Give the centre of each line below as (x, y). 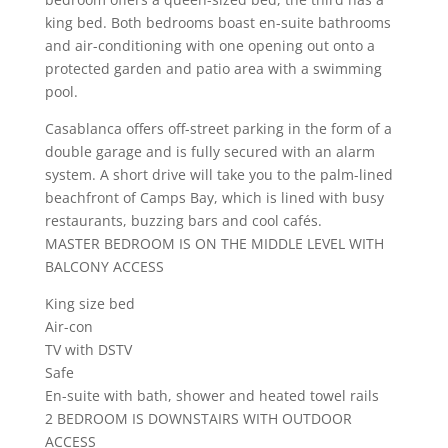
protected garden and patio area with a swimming (213, 68)
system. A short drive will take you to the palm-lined (218, 174)
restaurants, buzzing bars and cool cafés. (183, 220)
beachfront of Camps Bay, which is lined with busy (214, 197)
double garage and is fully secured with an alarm (209, 151)
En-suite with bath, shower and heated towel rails (211, 395)
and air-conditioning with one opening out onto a (209, 45)
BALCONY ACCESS (104, 266)
